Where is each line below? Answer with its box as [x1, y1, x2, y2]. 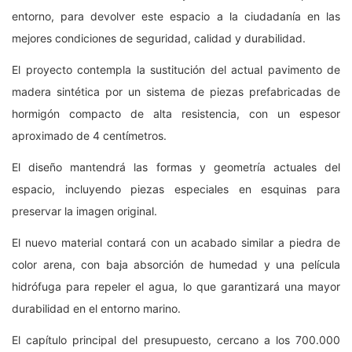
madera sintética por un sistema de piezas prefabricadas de [12, 84, 340, 98]
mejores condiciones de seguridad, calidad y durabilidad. [12, 31, 306, 45]
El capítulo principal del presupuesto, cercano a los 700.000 [12, 332, 340, 346]
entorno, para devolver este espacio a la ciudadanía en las [12, 9, 340, 23]
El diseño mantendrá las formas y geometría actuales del [12, 159, 340, 174]
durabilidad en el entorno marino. [12, 301, 181, 315]
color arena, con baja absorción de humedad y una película [12, 257, 340, 271]
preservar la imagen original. [12, 203, 157, 218]
